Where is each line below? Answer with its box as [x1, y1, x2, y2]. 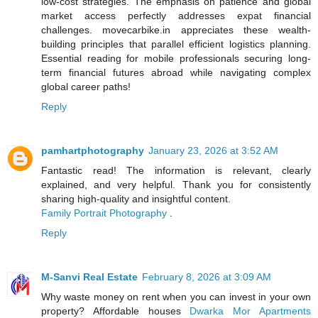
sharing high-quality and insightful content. [41, 192, 231, 204]
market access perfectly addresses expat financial [41, 9, 311, 21]
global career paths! [41, 80, 131, 92]
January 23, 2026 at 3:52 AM [148, 144, 278, 156]
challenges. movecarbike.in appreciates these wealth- [41, 23, 311, 35]
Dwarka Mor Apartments [190, 305, 312, 317]
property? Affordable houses [41, 305, 190, 317]
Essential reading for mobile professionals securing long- [41, 52, 311, 64]
